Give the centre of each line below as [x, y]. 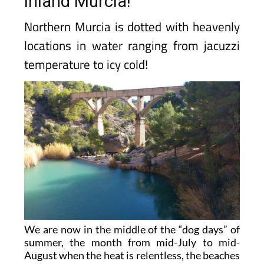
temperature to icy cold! [86, 64]
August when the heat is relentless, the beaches [132, 255]
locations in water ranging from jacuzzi [132, 45]
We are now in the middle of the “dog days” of [132, 230]
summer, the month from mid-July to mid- [132, 242]
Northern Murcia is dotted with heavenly [132, 27]
